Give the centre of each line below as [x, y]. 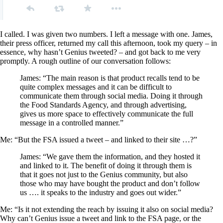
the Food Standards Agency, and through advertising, [103, 105]
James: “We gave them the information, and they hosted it [110, 156]
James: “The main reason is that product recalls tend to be [110, 78]
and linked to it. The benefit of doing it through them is [106, 165]
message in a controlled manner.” [72, 122]
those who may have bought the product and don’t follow [110, 183]
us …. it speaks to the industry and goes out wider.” [101, 192]
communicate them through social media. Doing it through [111, 96]
